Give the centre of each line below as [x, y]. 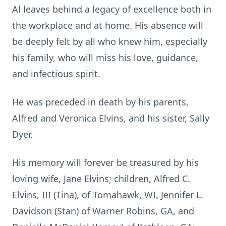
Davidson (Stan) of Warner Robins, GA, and [103, 211]
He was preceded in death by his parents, [100, 102]
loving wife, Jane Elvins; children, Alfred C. [101, 179]
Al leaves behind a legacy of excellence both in [112, 9]
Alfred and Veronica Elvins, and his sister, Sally [111, 118]
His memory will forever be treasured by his [105, 162]
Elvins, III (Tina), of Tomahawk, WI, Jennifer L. [108, 195]
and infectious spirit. [56, 74]
